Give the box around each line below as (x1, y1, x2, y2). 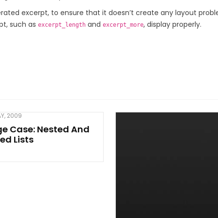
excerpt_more (103, 21, 144, 28)
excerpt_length (38, 21, 86, 28)
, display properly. (144, 19, 201, 29)
